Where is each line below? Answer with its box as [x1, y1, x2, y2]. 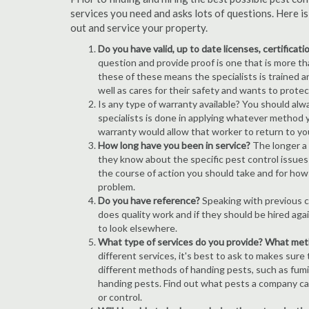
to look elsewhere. [98, 222, 177, 234]
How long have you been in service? [98, 139, 250, 151]
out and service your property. [70, 21, 208, 34]
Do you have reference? [98, 195, 200, 206]
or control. [98, 291, 142, 303]
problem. [98, 181, 135, 192]
